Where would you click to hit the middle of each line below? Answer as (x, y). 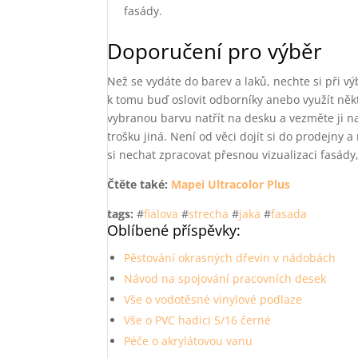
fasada (289, 214)
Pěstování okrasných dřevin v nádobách (230, 258)
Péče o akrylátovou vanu (189, 341)
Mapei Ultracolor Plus (231, 184)
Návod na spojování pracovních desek (225, 278)
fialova (161, 214)
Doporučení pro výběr (215, 51)
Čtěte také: (139, 184)
